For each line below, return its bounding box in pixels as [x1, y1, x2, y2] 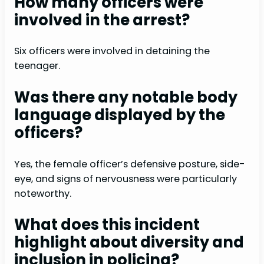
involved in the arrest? [14, 9, 190, 31]
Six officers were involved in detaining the [14, 44, 210, 58]
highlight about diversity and [14, 232, 244, 253]
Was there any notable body [14, 87, 237, 108]
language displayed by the [14, 104, 225, 126]
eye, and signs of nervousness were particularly [14, 171, 237, 186]
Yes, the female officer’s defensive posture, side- [14, 157, 245, 171]
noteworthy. [14, 186, 71, 200]
